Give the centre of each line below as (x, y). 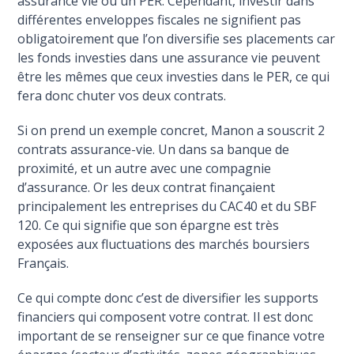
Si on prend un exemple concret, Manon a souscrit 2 (171, 131)
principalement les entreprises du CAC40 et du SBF (167, 207)
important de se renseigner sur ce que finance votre (171, 336)
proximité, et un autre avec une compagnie (145, 169)
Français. (43, 264)
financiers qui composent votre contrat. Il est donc (166, 317)
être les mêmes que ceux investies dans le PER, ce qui (174, 77)
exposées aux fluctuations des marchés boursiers (164, 245)
